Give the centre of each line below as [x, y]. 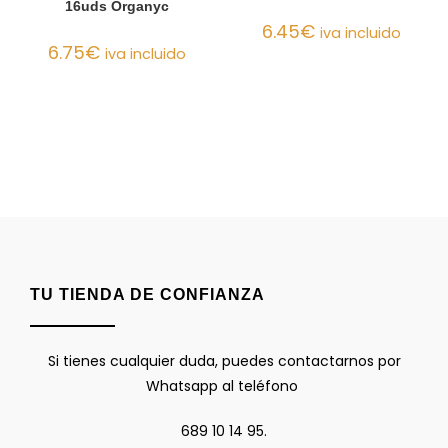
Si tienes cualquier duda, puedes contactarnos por [224, 360]
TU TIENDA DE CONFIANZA [147, 294]
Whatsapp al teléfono [224, 385]
